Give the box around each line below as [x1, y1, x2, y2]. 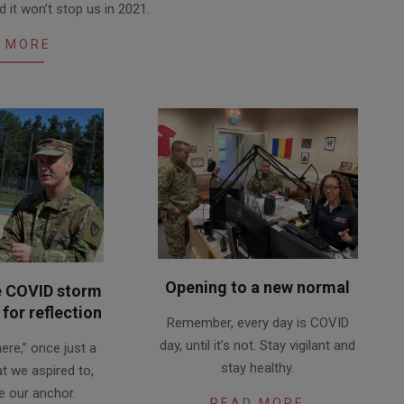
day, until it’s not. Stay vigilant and [160, 336, 356, 353]
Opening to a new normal [165, 277, 351, 297]
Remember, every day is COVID [166, 314, 349, 331]
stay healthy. [221, 359, 295, 376]
